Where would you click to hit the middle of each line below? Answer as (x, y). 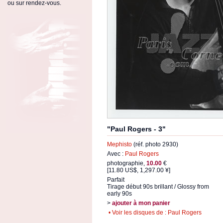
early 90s (119, 194)
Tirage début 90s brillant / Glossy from (158, 187)
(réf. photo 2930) (155, 144)
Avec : (116, 154)
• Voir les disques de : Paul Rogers (154, 213)
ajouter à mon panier (141, 203)
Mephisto (119, 144)
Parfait (116, 180)
